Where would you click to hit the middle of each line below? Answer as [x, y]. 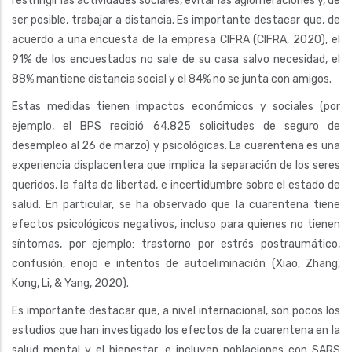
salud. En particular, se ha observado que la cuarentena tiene [176, 205]
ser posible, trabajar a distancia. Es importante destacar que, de [176, 20]
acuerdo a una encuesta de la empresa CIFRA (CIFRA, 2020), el [176, 40]
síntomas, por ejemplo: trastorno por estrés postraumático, [176, 244]
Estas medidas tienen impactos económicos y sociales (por [176, 106]
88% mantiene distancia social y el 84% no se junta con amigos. [172, 79]
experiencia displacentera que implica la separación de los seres [176, 165]
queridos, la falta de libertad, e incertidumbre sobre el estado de [176, 185]
